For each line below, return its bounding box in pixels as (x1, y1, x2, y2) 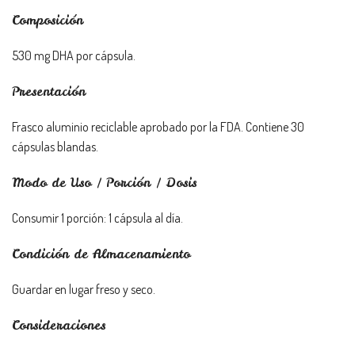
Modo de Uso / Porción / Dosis (12, 174, 197, 191)
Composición (12, 11, 83, 29)
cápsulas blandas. (12, 139, 98, 155)
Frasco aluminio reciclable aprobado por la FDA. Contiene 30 (12, 119, 304, 135)
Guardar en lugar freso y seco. (12, 281, 155, 297)
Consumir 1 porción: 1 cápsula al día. (12, 210, 183, 226)
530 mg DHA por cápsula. (12, 48, 136, 63)
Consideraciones (12, 316, 105, 334)
